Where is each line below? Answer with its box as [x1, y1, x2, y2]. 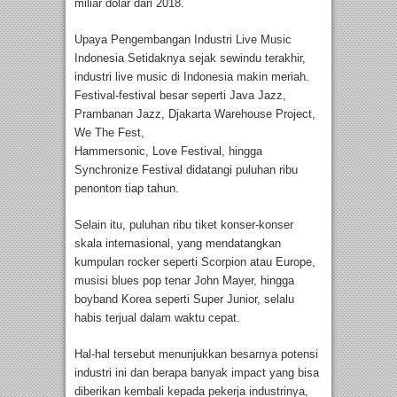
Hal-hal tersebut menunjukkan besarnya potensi [74, 346, 318, 361]
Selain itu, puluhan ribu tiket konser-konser [74, 217, 293, 231]
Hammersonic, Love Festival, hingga [74, 144, 262, 158]
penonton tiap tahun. [74, 181, 179, 195]
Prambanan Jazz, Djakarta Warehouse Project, [74, 106, 315, 121]
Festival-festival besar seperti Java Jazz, [74, 88, 286, 102]
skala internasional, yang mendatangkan [74, 236, 281, 250]
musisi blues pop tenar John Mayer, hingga [74, 273, 294, 287]
